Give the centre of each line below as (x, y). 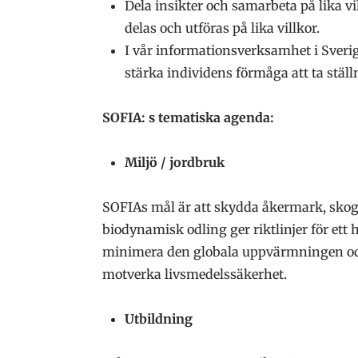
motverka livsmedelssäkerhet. (195, 274)
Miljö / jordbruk (175, 162)
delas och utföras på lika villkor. (222, 28)
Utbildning (159, 318)
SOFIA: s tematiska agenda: (188, 117)
